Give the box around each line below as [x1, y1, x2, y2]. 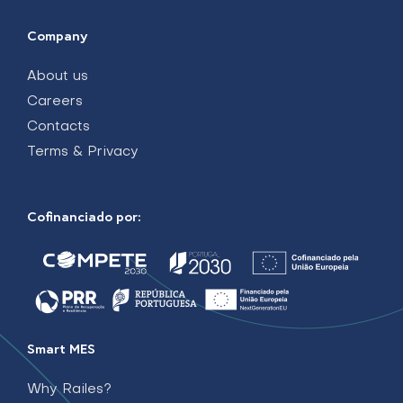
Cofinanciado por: [27, 207, 141, 225]
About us [27, 70, 88, 83]
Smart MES [27, 339, 95, 358]
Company [27, 26, 87, 44]
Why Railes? [27, 383, 112, 397]
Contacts [27, 121, 90, 133]
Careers [27, 95, 83, 108]
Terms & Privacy [27, 146, 139, 158]
